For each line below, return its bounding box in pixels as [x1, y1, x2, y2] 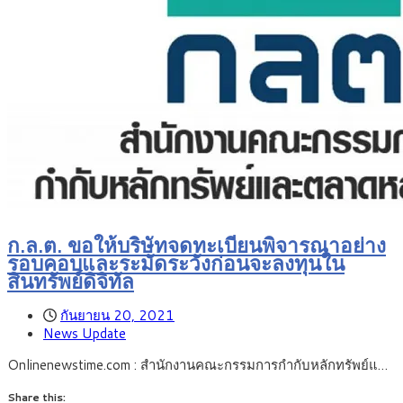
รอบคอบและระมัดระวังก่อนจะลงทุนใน [7, 248, 345, 278]
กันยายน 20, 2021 [60, 305, 175, 325]
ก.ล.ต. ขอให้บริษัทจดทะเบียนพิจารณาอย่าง [7, 230, 386, 260]
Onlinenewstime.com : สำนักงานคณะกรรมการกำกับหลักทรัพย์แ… [7, 354, 388, 374]
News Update [43, 323, 126, 343]
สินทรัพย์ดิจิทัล [7, 266, 134, 296]
